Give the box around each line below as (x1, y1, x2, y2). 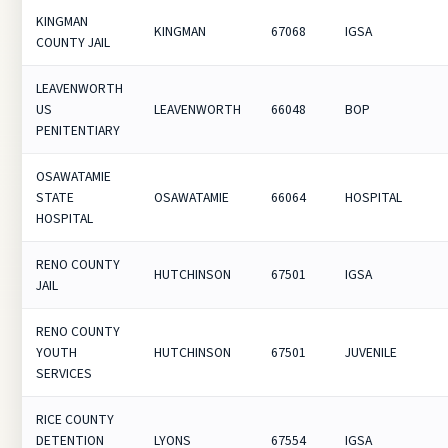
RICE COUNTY (36, 410, 115, 429)
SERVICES (36, 364, 93, 383)
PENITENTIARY (36, 121, 121, 140)
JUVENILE (345, 343, 398, 362)
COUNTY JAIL (36, 33, 111, 52)
